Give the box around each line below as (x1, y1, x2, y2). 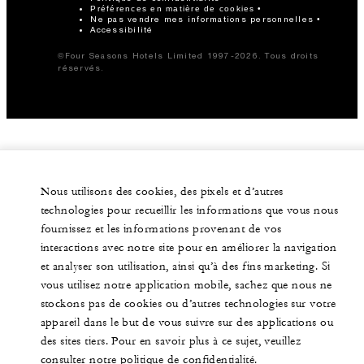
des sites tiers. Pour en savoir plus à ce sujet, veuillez (40, 334, 301, 349)
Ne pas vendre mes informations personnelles (90, 14, 314, 24)
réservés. (58, 63, 105, 73)
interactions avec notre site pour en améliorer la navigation (40, 240, 337, 255)
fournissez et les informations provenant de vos (40, 222, 282, 236)
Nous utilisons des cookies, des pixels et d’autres (40, 184, 284, 199)
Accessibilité (90, 24, 154, 35)
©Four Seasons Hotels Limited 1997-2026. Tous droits (58, 50, 319, 61)
